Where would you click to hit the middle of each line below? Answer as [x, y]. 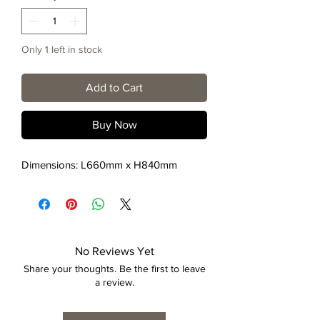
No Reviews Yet [114, 251]
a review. [114, 282]
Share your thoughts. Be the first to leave [114, 269]
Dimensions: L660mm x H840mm [99, 165]
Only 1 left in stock [62, 50]
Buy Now [114, 125]
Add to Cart [114, 88]
